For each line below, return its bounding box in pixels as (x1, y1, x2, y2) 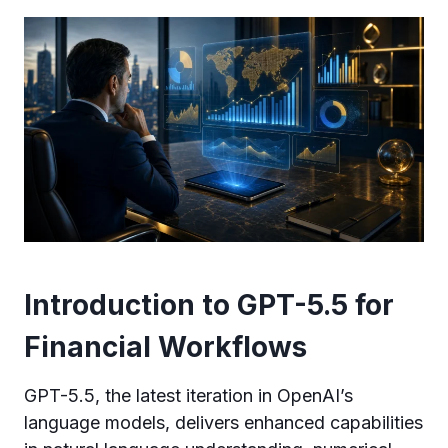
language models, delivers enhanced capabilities (24, 411, 423, 433)
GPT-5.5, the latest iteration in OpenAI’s (24, 384, 353, 406)
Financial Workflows (24, 329, 307, 364)
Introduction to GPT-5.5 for (24, 287, 394, 322)
